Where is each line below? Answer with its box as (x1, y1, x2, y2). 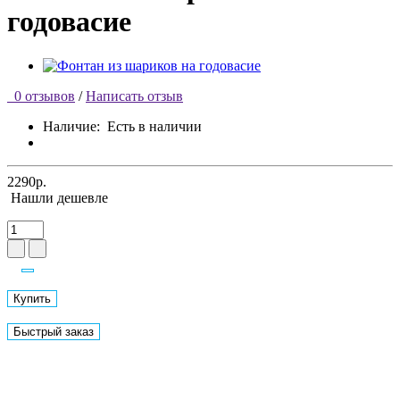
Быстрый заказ (13, 324, 94, 338)
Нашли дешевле (11, 189, 108, 205)
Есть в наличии (107, 118, 202, 134)
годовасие (7, 5, 131, 38)
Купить (13, 291, 51, 305)
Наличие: (43, 118, 107, 134)
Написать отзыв (86, 87, 183, 104)
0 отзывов (7, 87, 75, 104)
